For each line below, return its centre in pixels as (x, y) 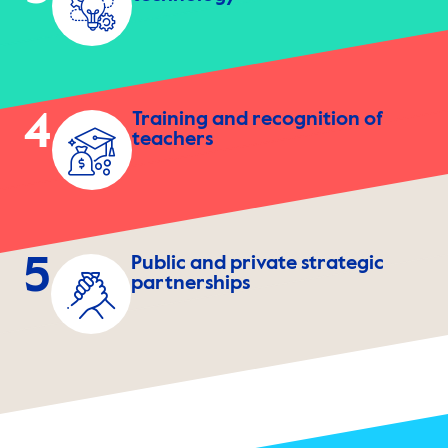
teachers (172, 140)
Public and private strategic (257, 264)
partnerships (190, 284)
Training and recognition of (257, 120)
